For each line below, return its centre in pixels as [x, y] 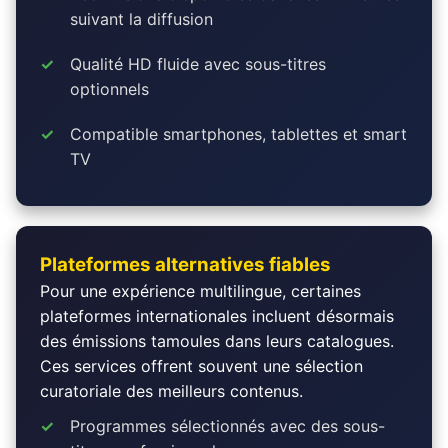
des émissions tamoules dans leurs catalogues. [217, 340]
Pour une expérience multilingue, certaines [200, 290]
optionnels [109, 88]
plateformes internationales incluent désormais [217, 315]
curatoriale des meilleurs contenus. [171, 390]
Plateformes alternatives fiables [185, 264]
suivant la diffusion [141, 18]
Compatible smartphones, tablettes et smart [238, 133]
